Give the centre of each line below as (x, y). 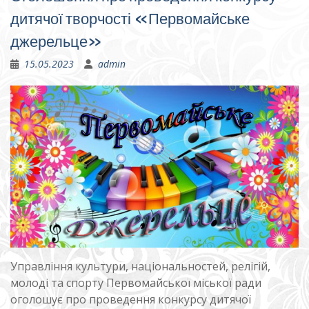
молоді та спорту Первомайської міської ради (136, 282)
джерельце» (56, 41)
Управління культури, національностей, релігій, (140, 266)
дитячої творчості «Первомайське (130, 19)
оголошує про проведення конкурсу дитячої (131, 299)
